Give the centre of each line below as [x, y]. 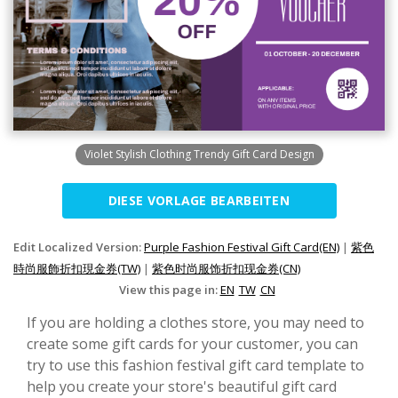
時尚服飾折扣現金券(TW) [77, 268]
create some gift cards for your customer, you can [192, 343]
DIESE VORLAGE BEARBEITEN [199, 200]
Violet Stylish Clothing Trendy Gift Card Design [199, 154]
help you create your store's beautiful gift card [182, 386]
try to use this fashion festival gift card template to [195, 365]
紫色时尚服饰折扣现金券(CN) [226, 268]
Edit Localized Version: [79, 247]
